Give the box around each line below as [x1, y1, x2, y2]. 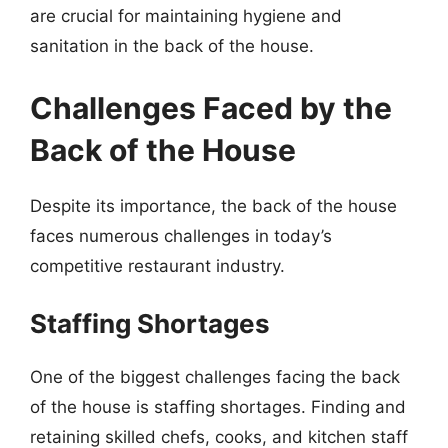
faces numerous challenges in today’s [30, 225, 332, 246]
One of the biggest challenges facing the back [30, 367, 400, 387]
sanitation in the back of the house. [30, 36, 314, 56]
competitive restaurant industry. [30, 255, 285, 276]
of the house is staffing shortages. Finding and [30, 397, 406, 417]
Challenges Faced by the [30, 89, 392, 126]
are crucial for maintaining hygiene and [30, 6, 342, 26]
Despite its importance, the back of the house [30, 195, 397, 216]
